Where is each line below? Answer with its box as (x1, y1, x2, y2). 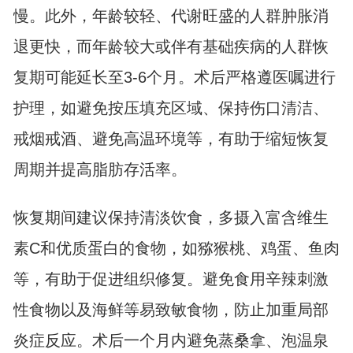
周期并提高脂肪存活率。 (13, 161, 187, 179)
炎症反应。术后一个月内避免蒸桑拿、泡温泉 (13, 332, 329, 350)
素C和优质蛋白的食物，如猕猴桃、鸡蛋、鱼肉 (13, 240, 340, 258)
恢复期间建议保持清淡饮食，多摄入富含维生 (13, 209, 329, 227)
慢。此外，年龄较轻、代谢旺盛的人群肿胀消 (13, 7, 329, 25)
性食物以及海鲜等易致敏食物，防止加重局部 (13, 301, 329, 319)
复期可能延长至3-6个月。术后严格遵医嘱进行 (13, 69, 336, 87)
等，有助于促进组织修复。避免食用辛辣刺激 (13, 270, 329, 288)
